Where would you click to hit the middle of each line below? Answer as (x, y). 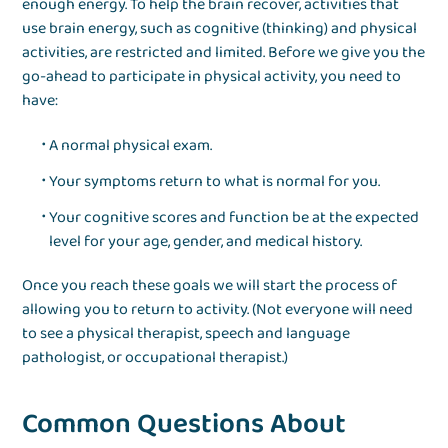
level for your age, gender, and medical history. (206, 242)
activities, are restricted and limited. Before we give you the (224, 53)
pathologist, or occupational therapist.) (155, 358)
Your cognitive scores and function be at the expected (234, 218)
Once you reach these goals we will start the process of (210, 286)
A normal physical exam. (131, 146)
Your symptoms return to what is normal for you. (215, 182)
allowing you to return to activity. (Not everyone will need (218, 310)
